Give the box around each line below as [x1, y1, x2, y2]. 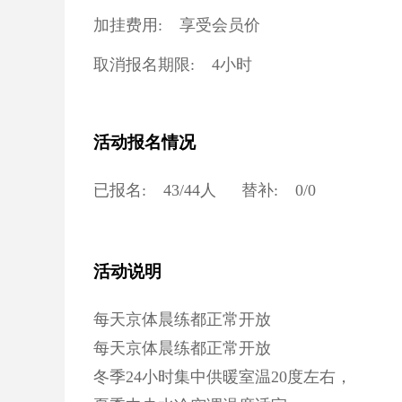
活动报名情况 [93, 133, 196, 152]
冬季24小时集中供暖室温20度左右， [93, 368, 352, 386]
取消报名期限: [93, 56, 195, 74]
